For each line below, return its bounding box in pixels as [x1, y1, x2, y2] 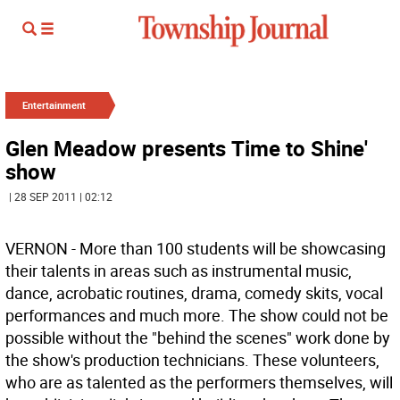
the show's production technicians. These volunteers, [5, 349, 379, 371]
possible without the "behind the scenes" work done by [5, 327, 390, 348]
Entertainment [22, 98, 86, 112]
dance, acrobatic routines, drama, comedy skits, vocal [5, 282, 383, 304]
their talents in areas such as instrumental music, [5, 260, 352, 281]
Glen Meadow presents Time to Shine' [5, 134, 368, 162]
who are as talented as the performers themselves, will [5, 371, 393, 393]
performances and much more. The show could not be [5, 304, 388, 326]
